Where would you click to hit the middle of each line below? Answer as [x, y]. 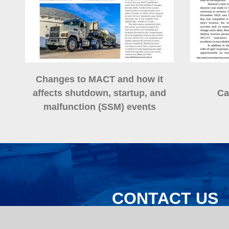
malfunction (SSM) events [99, 107]
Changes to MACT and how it [100, 79]
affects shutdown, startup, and [100, 93]
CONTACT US [165, 198]
